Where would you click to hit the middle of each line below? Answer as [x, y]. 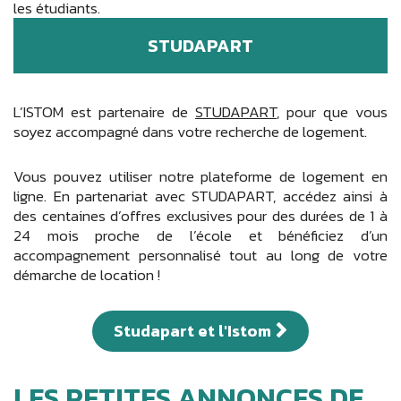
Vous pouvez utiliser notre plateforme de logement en [200, 176]
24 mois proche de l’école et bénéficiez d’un [200, 235]
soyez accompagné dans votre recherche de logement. [190, 132]
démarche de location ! [87, 274]
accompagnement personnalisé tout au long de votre [200, 255]
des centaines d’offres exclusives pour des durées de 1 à [200, 215]
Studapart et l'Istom [192, 331]
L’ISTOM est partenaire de [104, 112]
